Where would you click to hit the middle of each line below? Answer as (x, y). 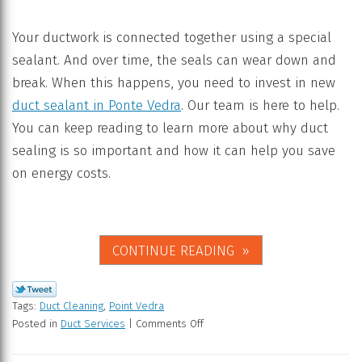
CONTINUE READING (173, 250)
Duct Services (93, 323)
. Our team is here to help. (260, 105)
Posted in (36, 323)
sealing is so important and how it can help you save (174, 150)
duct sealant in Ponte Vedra (97, 105)
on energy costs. (61, 173)
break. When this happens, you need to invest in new (174, 82)
